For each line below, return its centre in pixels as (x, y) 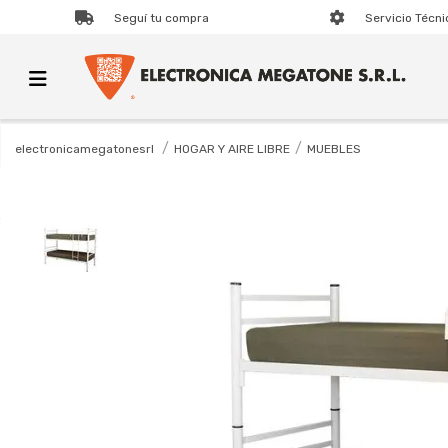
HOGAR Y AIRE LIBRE (232, 149)
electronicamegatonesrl (84, 149)
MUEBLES (334, 149)
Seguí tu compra (162, 17)
